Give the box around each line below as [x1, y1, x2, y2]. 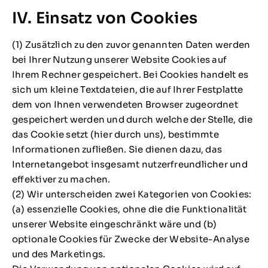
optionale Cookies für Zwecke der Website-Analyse [11, 233, 249, 245]
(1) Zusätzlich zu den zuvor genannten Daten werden [11, 39, 251, 51]
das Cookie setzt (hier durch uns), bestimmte [11, 129, 219, 141]
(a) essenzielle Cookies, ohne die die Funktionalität [11, 203, 247, 215]
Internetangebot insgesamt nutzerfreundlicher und [11, 159, 248, 170]
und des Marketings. [11, 248, 106, 260]
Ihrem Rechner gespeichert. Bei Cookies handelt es [11, 69, 249, 81]
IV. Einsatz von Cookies [11, 8, 198, 28]
